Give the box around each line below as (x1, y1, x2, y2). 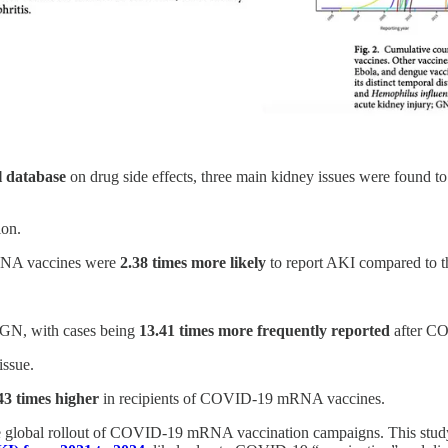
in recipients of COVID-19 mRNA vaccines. (99, 389, 385, 407)
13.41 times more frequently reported (139, 321, 390, 339)
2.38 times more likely (120, 253, 266, 271)
